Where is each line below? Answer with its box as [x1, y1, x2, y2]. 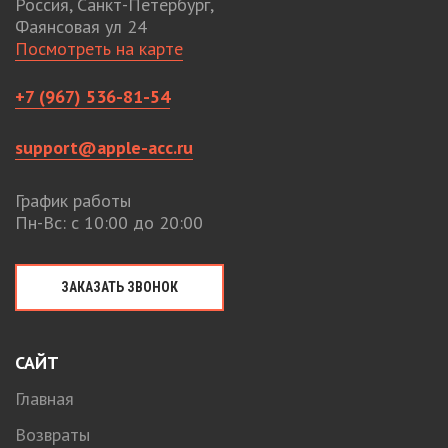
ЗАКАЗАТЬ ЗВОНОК [61, 279, 178, 296]
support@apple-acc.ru [15, 135, 193, 159]
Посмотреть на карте [15, 36, 183, 60]
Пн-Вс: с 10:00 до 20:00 [15, 210, 203, 234]
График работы [15, 188, 131, 212]
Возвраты [15, 422, 90, 446]
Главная [15, 386, 74, 410]
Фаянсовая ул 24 [15, 14, 147, 38]
